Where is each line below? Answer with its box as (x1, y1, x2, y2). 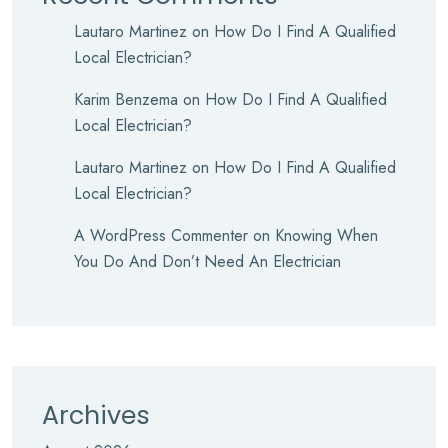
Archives (42, 398, 150, 433)
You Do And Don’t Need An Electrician (74, 250, 341, 273)
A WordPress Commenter (74, 224, 248, 247)
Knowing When (275, 224, 378, 247)
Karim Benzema (74, 88, 178, 111)
